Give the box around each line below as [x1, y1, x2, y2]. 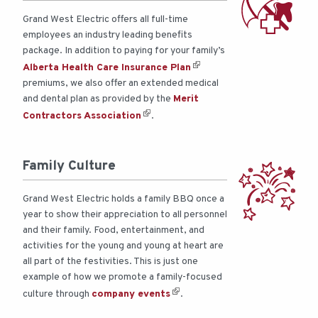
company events [92, 288, 170, 300]
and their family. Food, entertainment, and [23, 224, 204, 237]
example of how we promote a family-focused [23, 271, 222, 284]
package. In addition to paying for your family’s [23, 45, 225, 57]
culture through [23, 288, 92, 300]
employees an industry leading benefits [23, 29, 192, 42]
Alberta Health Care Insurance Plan [23, 62, 191, 74]
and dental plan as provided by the [23, 93, 173, 106]
